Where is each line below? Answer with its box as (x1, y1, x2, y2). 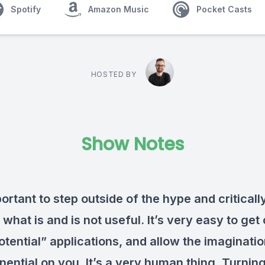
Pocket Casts (196, 4, 252, 14)
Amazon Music (88, 4, 149, 14)
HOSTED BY (91, 70, 137, 79)
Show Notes (81, 132, 184, 157)
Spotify (11, 4, 41, 14)
